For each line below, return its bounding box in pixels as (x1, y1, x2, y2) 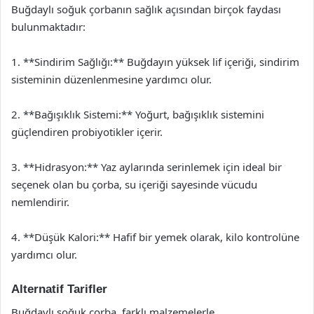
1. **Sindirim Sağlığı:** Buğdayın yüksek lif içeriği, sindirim (11, 55, 299, 69)
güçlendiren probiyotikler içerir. (11, 125, 163, 139)
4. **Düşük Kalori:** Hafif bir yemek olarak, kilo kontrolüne (11, 230, 299, 244)
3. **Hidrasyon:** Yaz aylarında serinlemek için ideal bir (11, 160, 282, 174)
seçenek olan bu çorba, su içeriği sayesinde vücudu (11, 177, 257, 191)
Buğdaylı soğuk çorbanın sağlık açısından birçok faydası (11, 2, 281, 16)
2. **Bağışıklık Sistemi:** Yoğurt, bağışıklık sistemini (11, 107, 264, 121)
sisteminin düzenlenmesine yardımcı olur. (11, 72, 212, 86)
